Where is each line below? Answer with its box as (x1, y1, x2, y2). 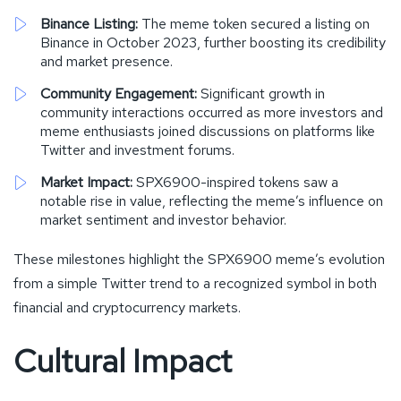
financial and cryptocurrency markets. (13, 297, 241, 317)
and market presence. (40, 51, 173, 71)
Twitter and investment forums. (40, 140, 235, 159)
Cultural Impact (13, 339, 232, 382)
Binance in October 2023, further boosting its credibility (40, 32, 386, 52)
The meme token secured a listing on (138, 13, 370, 33)
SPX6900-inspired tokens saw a (132, 172, 338, 192)
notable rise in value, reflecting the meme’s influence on (40, 191, 383, 210)
